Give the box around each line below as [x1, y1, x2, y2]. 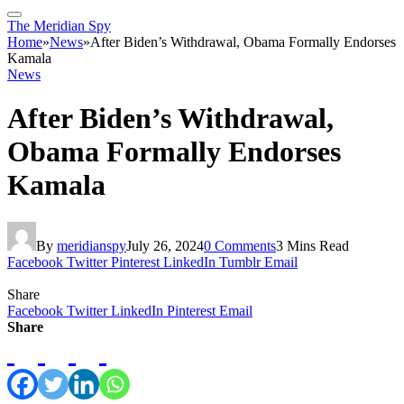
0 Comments [204, 237, 276, 253]
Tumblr [219, 253, 261, 270]
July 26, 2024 [126, 237, 204, 253]
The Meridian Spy [7, 18, 111, 33]
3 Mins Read [276, 237, 349, 253]
